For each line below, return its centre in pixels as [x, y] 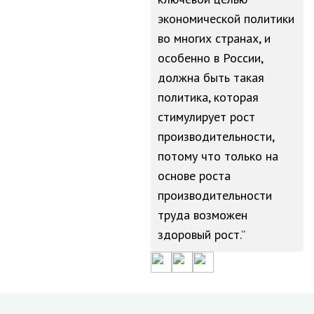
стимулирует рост [206, 117]
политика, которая [208, 97]
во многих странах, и [214, 38]
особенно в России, [211, 58]
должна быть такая [211, 77]
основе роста [194, 176]
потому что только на [218, 156]
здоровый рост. [199, 234]
